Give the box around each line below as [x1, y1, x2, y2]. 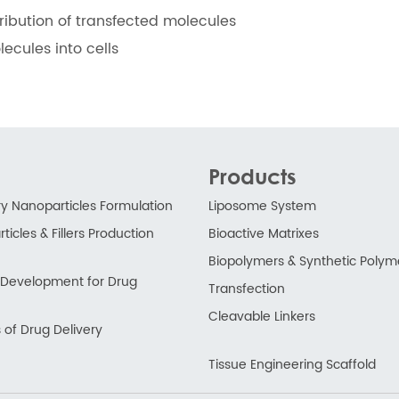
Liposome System [208, 196, 316, 217]
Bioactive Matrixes [208, 224, 319, 245]
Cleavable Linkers [208, 306, 315, 328]
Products [208, 163, 297, 190]
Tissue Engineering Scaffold [208, 354, 376, 376]
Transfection [208, 279, 285, 300]
